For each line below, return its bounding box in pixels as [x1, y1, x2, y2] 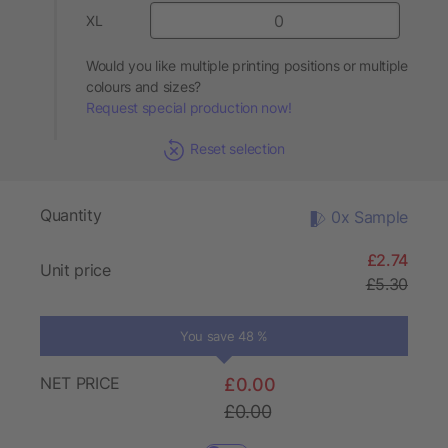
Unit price [40, 260, 111, 281]
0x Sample [330, 207, 408, 228]
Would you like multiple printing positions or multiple [86, 57, 408, 74]
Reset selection [190, 140, 285, 157]
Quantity [40, 205, 102, 226]
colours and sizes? [86, 78, 201, 95]
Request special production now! [86, 99, 292, 116]
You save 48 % [179, 328, 269, 345]
